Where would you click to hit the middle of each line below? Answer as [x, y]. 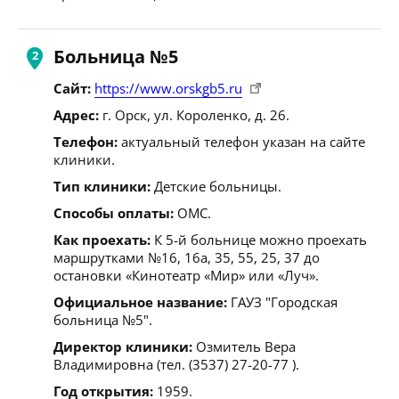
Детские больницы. [216, 186]
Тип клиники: [102, 186]
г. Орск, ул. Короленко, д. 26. [194, 114]
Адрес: [76, 114]
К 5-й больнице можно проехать [259, 239]
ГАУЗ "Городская [282, 301]
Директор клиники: [123, 346]
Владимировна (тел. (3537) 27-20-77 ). [176, 364]
